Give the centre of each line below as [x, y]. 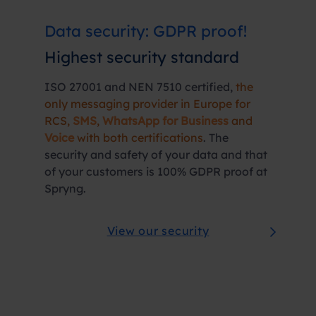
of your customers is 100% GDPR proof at [156, 171]
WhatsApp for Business [165, 121]
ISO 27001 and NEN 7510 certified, [140, 87]
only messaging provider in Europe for [147, 104]
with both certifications [139, 138]
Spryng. [65, 188]
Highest [75, 57]
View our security [158, 231]
